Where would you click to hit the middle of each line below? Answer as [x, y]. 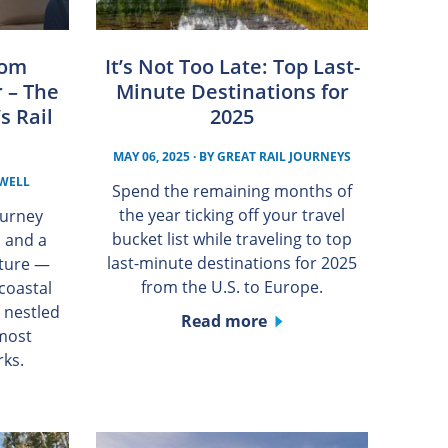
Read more [224, 320]
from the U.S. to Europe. [232, 286]
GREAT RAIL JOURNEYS [284, 156]
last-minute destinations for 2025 [232, 262]
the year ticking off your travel [232, 214]
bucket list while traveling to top [232, 238]
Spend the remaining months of [232, 190]
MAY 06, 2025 [152, 156]
